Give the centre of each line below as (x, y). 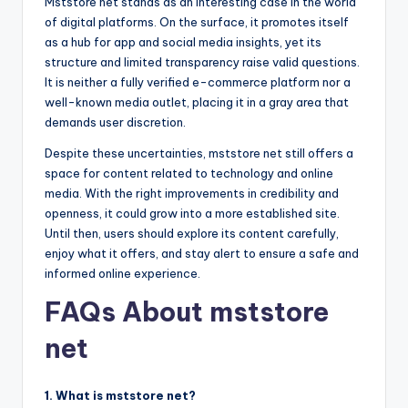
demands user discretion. (115, 122)
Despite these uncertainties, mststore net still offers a (199, 153)
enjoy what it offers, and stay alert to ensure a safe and (202, 253)
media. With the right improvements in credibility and (192, 193)
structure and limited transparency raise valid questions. (202, 61)
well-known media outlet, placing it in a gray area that (197, 102)
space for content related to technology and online (189, 173)
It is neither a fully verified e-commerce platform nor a (198, 82)
